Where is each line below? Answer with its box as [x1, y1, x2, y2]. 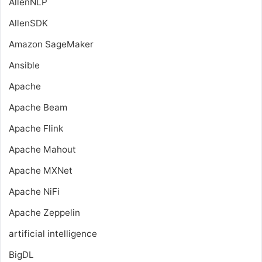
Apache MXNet [9, 164, 73, 176]
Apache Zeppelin [9, 206, 80, 218]
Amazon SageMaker [9, 38, 94, 50]
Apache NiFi [9, 185, 60, 197]
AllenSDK [9, 17, 48, 29]
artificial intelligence [9, 227, 97, 239]
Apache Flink [9, 122, 63, 134]
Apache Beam [9, 101, 67, 113]
